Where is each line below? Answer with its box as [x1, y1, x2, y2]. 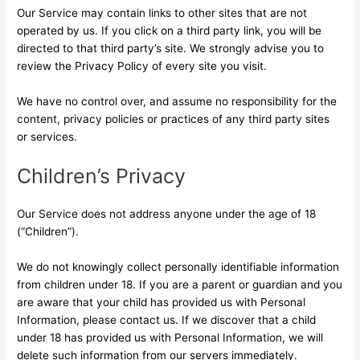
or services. [17, 129, 78, 143]
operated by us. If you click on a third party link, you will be [17, 23, 322, 37]
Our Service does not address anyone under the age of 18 [17, 207, 317, 220]
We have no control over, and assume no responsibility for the [17, 94, 337, 108]
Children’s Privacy [17, 163, 186, 188]
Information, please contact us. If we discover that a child [17, 313, 317, 326]
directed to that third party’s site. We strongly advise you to [17, 41, 325, 55]
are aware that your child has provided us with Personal [17, 295, 306, 309]
